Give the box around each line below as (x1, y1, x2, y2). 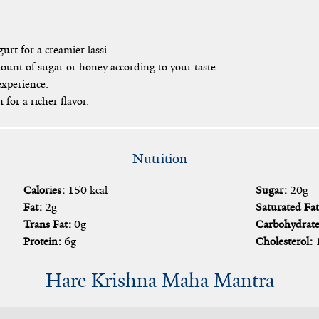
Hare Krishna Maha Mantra (45, 267, 274, 293)
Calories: (23, 182, 66, 197)
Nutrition (132, 150, 187, 167)
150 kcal (68, 182, 108, 197)
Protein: (23, 234, 62, 249)
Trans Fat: (23, 216, 72, 231)
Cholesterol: (256, 234, 313, 249)
